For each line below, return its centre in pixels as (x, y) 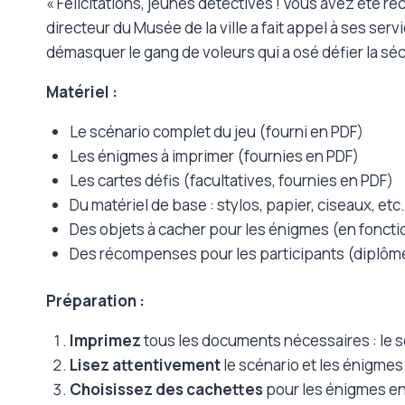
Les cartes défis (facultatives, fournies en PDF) (231, 180)
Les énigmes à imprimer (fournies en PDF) (214, 155)
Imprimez (105, 341)
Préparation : (95, 301)
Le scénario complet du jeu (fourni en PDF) (216, 131)
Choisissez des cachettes (166, 390)
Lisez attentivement (145, 365)
